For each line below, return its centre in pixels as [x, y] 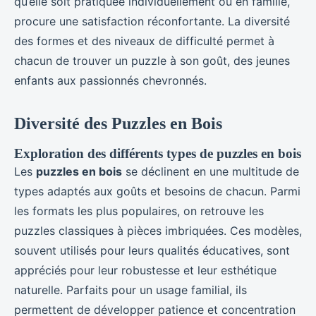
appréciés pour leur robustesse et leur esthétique [145, 270]
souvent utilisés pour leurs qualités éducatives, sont [152, 250]
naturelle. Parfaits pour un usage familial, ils [130, 290]
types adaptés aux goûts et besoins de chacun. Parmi [157, 191]
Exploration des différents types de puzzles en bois [158, 153]
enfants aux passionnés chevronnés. [110, 80]
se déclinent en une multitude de [211, 171]
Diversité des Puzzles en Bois [118, 123]
